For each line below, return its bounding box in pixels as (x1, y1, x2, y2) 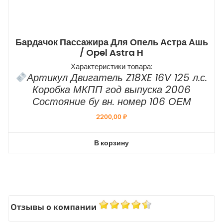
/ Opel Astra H (80, 46, 143, 59)
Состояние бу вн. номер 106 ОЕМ (32, 94, 191, 109)
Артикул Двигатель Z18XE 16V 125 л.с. (27, 70, 208, 85)
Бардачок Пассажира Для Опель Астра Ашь (15, 35, 208, 48)
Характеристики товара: (71, 61, 152, 72)
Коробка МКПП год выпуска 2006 (32, 82, 191, 97)
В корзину (94, 137, 129, 148)
